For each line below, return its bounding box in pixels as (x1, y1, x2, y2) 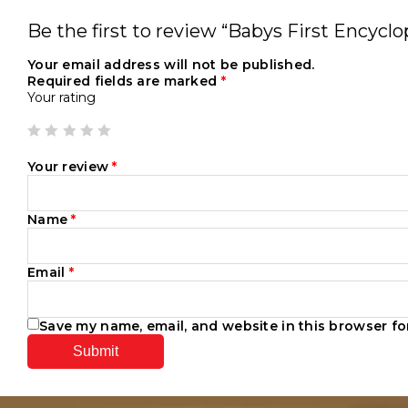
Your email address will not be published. (27, 56, 315, 73)
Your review (27, 158, 113, 175)
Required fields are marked (27, 73, 221, 89)
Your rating (27, 89, 96, 106)
